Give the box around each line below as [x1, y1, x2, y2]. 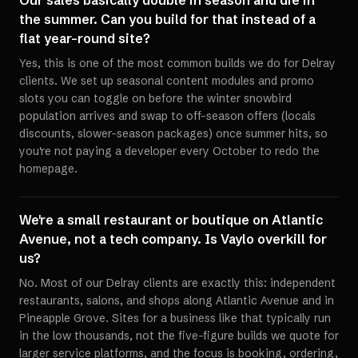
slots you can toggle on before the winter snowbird [19, 91, 292, 105]
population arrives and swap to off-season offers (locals [19, 109, 316, 123]
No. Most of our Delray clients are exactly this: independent [19, 276, 336, 290]
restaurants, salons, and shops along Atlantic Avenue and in [19, 293, 334, 308]
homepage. [19, 161, 78, 176]
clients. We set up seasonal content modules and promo [19, 74, 314, 88]
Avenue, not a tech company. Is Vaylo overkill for [19, 231, 327, 247]
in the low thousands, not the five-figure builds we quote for [19, 328, 339, 343]
